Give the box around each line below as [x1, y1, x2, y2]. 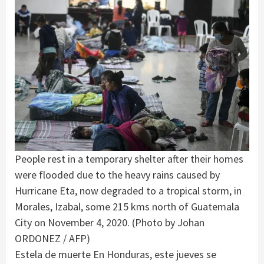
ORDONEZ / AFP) [15, 231, 90, 245]
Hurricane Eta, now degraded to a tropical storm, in [15, 183, 242, 197]
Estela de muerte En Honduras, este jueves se [15, 247, 216, 261]
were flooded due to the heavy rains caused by [15, 167, 220, 181]
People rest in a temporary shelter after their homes [15, 151, 243, 166]
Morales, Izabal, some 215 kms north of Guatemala [15, 199, 239, 213]
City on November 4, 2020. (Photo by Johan [15, 215, 204, 229]
